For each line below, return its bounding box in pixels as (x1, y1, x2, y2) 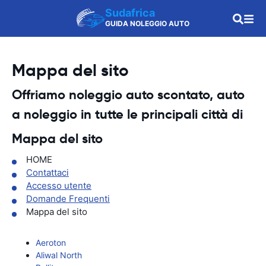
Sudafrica (105, 7, 155, 19)
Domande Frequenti (26, 193, 110, 204)
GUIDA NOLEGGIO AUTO (105, 19, 189, 28)
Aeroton (36, 237, 66, 248)
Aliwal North (36, 250, 82, 260)
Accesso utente (26, 180, 91, 191)
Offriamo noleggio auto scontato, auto (12, 87, 245, 103)
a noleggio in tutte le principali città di (12, 106, 246, 122)
